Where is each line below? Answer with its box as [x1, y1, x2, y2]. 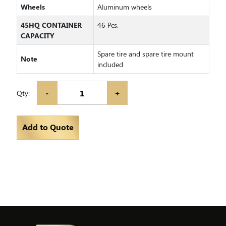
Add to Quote [22, 122, 74, 132]
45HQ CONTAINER [20, 20, 82, 30]
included [97, 60, 123, 69]
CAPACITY [20, 31, 54, 40]
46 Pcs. [97, 20, 119, 30]
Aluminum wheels [97, 2, 152, 12]
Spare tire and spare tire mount [97, 49, 194, 59]
